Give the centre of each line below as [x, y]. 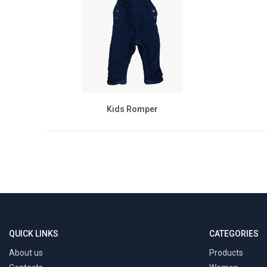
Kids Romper [132, 109]
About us [26, 253]
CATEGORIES [234, 234]
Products [226, 253]
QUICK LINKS [34, 234]
